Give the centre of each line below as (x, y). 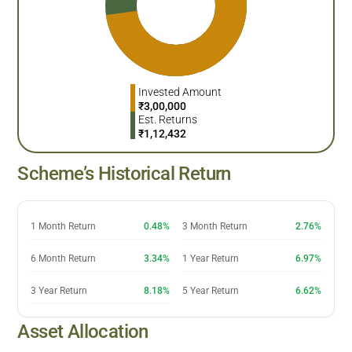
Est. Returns (168, 119)
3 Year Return (59, 290)
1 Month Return (64, 226)
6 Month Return (64, 258)
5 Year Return (211, 290)
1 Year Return (211, 258)
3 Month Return (215, 226)
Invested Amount (180, 92)
